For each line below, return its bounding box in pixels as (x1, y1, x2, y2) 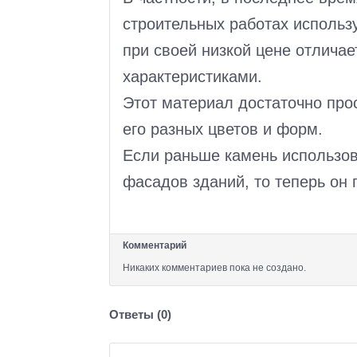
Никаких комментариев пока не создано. (123, 261, 306, 273)
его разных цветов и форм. (123, 120, 323, 138)
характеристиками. (123, 67, 262, 85)
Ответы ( (109, 307, 161, 321)
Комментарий (123, 239, 186, 251)
